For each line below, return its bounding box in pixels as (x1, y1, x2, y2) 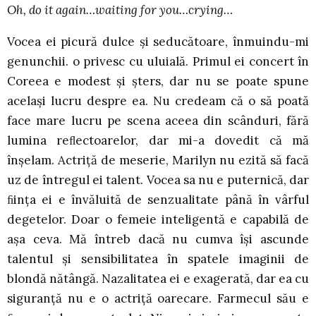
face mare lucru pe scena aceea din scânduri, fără (7, 113, 309, 129)
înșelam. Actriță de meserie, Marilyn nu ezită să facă (7, 152, 309, 169)
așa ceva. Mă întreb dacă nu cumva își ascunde (7, 231, 309, 248)
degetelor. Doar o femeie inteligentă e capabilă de (7, 212, 309, 228)
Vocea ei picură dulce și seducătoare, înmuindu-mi (7, 34, 309, 50)
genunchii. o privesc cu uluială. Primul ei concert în (7, 54, 309, 70)
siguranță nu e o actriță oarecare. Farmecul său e (7, 291, 309, 307)
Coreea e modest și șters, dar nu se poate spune (7, 73, 309, 90)
